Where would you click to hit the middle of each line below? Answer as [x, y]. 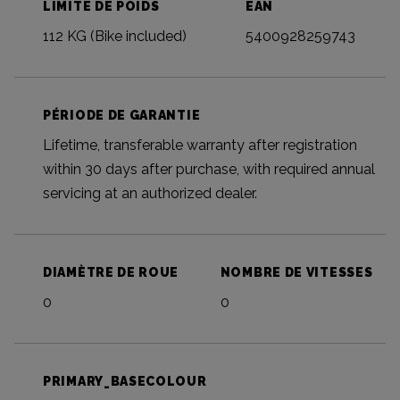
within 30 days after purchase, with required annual [209, 170]
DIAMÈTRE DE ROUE [111, 273]
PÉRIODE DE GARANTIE [122, 116]
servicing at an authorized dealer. [150, 194]
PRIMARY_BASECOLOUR [125, 382]
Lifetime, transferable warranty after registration [200, 146]
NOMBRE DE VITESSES [296, 273]
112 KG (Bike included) [115, 37]
